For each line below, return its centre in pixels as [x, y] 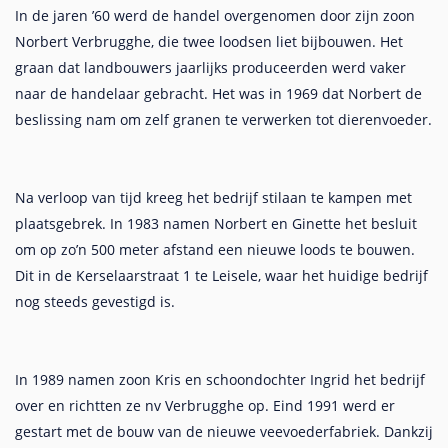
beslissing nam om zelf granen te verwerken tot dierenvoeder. [223, 119]
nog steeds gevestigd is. [95, 301]
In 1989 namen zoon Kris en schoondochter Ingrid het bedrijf [220, 379]
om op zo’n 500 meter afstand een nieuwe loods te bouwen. [215, 249]
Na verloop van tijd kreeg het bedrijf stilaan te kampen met [213, 197]
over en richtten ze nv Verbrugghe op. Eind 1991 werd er [205, 405]
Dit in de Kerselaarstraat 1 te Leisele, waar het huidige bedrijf [221, 275]
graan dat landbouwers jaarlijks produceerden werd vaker [210, 67]
